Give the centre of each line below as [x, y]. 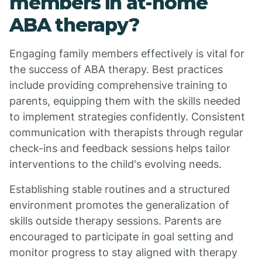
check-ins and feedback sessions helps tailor [120, 148]
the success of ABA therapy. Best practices [116, 69]
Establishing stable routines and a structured [120, 189]
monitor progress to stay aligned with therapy [123, 252]
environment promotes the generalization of [119, 205]
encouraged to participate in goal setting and [121, 237]
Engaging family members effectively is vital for [127, 54]
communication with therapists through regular [126, 132]
